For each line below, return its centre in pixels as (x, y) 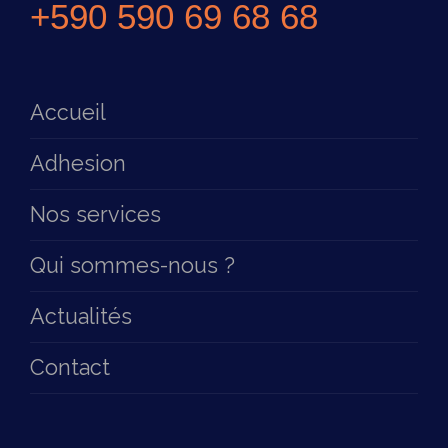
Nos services (95, 214)
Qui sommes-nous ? (132, 265)
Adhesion (78, 163)
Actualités (81, 316)
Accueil (68, 112)
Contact (70, 367)
